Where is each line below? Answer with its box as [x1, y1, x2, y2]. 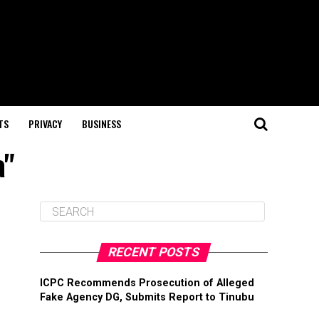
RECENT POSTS [106, 245, 202, 259]
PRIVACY [28, 116, 62, 131]
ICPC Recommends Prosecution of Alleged [40, 277, 254, 289]
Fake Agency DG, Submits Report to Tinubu [40, 291, 254, 303]
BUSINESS [81, 116, 121, 131]
